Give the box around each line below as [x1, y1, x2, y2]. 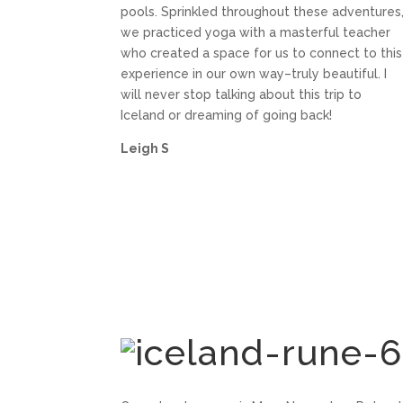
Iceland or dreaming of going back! [121, 108, 333, 123]
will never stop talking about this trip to [121, 87, 363, 103]
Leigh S [121, 141, 170, 157]
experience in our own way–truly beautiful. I [121, 67, 388, 82]
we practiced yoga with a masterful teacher [121, 25, 391, 40]
